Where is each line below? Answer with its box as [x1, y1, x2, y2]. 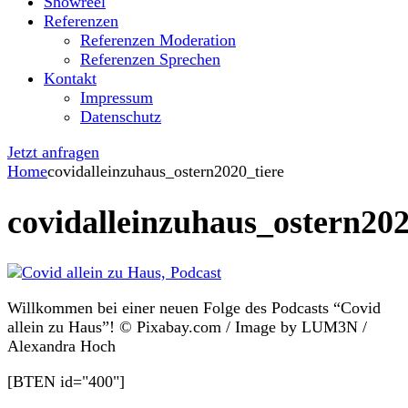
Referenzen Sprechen [80, 50, 220, 69]
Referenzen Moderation [80, 31, 236, 50]
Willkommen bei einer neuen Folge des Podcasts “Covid [7, 299, 381, 318]
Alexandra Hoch [7, 337, 116, 356]
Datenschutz [80, 107, 161, 127]
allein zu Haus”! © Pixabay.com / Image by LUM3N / [7, 318, 367, 337]
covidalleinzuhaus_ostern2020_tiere [47, 162, 284, 181]
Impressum [80, 88, 153, 107]
